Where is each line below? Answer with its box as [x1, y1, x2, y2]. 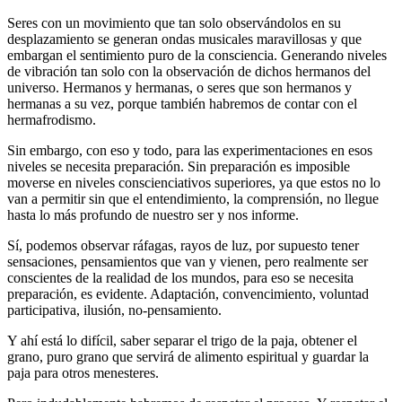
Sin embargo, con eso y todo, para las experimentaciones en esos [7, 142, 372, 158]
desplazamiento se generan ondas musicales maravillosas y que [7, 31, 362, 47]
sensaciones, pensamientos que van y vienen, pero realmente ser [7, 253, 368, 269]
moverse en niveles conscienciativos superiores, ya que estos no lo [7, 174, 380, 190]
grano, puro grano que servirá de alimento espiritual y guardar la [7, 348, 369, 364]
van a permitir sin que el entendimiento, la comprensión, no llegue [7, 190, 379, 206]
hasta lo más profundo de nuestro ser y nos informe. [7, 206, 299, 223]
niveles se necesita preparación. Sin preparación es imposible [7, 158, 350, 174]
